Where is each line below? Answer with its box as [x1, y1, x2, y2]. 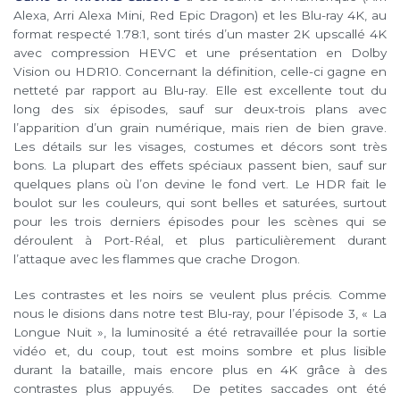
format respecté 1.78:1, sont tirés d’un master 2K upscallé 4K [13, 27, 387, 42]
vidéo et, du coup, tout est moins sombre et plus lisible [13, 344, 387, 359]
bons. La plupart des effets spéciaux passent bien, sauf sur [13, 158, 387, 173]
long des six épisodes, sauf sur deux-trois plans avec [13, 102, 387, 117]
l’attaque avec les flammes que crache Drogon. [13, 252, 300, 267]
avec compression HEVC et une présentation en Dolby [13, 46, 387, 61]
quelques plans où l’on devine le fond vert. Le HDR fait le [13, 177, 387, 192]
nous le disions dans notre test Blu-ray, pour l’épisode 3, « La [13, 306, 387, 321]
